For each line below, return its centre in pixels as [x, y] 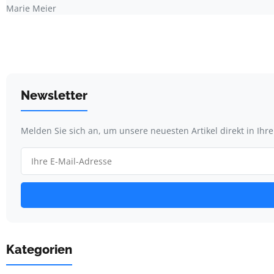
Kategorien [39, 249]
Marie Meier [31, 8]
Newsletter [54, 95]
